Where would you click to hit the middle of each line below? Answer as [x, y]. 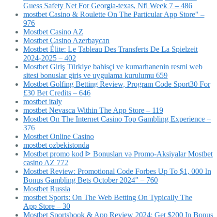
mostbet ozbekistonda [56, 145]
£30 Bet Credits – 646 [57, 93]
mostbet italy [43, 102]
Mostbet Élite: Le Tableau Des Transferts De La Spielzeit [110, 49]
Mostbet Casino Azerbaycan [66, 41]
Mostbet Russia [47, 189]
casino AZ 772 [46, 163]
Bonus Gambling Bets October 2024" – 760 [91, 180]
